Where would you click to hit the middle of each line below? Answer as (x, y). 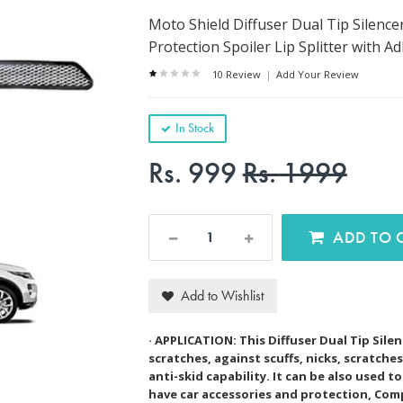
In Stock (194, 128)
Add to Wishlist (222, 295)
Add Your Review (316, 74)
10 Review (237, 74)
